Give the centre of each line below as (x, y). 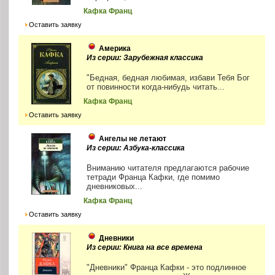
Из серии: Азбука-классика (136, 148)
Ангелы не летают (133, 139)
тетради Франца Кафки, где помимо (153, 177)
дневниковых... (115, 187)
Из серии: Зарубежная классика (145, 58)
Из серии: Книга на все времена (145, 248)
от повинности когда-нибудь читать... (156, 87)
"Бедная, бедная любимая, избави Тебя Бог (168, 78)
